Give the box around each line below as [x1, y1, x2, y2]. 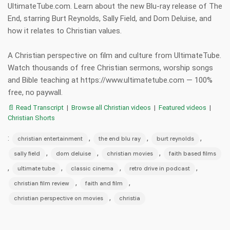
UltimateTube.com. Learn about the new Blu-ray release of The [8, 2, 222, 11]
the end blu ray [99, 135, 141, 143]
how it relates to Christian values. [8, 26, 122, 36]
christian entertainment [17, 135, 83, 143]
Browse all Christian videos [71, 104, 151, 112]
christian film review [14, 180, 69, 187]
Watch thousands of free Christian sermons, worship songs [8, 63, 213, 73]
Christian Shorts [8, 114, 55, 122]
